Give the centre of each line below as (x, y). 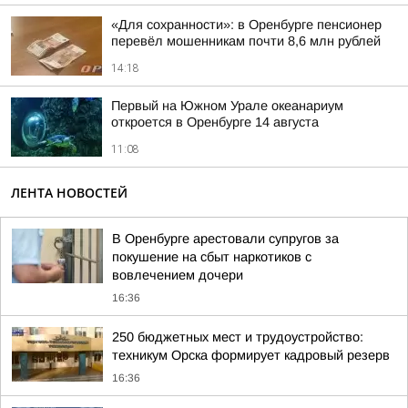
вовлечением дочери (178, 275)
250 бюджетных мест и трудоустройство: (238, 337)
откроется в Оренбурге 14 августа (215, 122)
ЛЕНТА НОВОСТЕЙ (69, 193)
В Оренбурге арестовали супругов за (225, 239)
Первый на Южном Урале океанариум (227, 106)
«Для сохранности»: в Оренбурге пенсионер (246, 25)
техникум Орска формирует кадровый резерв (251, 355)
